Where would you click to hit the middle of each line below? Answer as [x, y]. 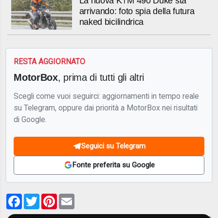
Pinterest [75, 198]
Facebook [41, 198]
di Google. [30, 120]
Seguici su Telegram [113, 146]
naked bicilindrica [111, 22]
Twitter [53, 198]
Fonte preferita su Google [113, 165]
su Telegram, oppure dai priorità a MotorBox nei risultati [106, 108]
